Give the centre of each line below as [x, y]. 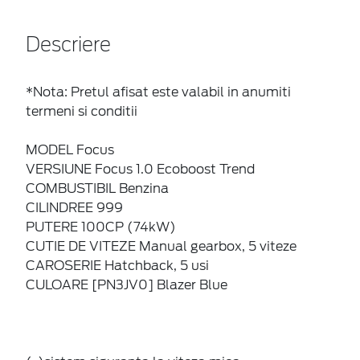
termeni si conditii [82, 111]
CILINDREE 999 [74, 207]
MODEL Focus [70, 149]
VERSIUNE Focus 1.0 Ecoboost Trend [140, 169]
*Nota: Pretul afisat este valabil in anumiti [158, 92]
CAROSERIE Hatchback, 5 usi [117, 265]
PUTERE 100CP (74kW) [101, 227]
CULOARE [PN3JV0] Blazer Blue [127, 284]
